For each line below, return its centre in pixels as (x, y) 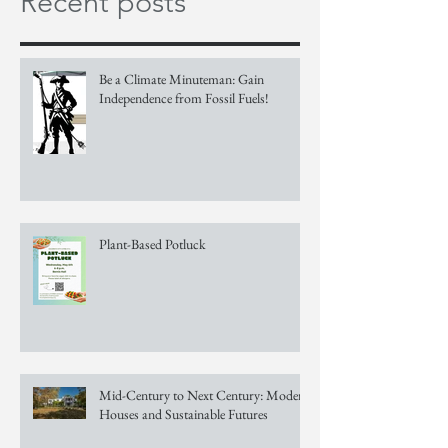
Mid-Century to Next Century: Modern (204, 395)
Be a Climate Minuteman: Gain (181, 79)
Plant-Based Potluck (152, 244)
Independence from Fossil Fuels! (184, 98)
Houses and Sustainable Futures (183, 414)
